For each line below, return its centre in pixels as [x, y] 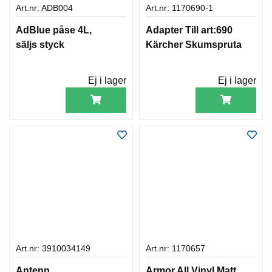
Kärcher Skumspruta [194, 44]
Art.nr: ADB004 [44, 8]
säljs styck [40, 44]
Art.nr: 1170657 [175, 248]
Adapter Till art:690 [189, 30]
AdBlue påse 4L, [54, 30]
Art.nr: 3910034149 [53, 248]
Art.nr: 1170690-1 [179, 8]
